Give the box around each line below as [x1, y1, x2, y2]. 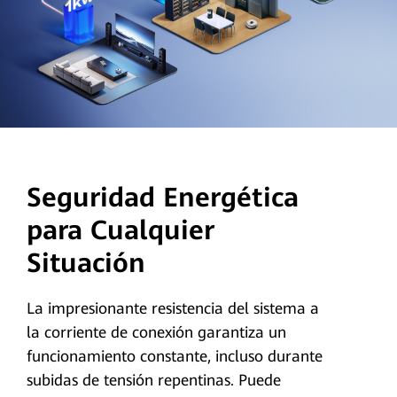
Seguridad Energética [26, 181, 299, 213]
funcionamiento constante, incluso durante [26, 346, 323, 365]
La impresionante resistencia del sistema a [26, 299, 319, 317]
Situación [26, 246, 145, 278]
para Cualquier [26, 214, 214, 245]
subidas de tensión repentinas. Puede [26, 370, 281, 389]
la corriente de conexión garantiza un [26, 323, 286, 341]
